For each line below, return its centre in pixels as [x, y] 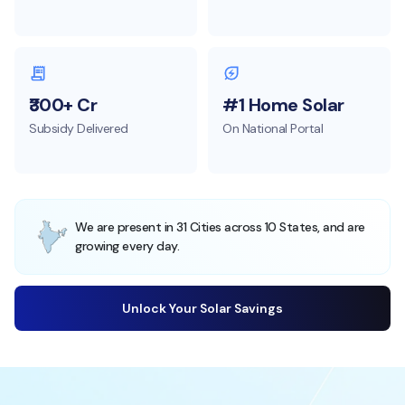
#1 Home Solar [283, 104]
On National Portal [273, 128]
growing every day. [127, 245]
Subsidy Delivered [79, 128]
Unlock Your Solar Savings [202, 308]
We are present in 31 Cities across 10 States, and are [220, 226]
